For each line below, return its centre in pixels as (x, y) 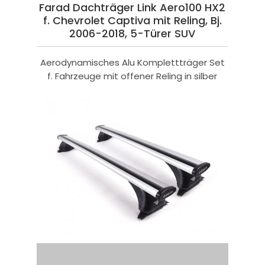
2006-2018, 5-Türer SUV (132, 34)
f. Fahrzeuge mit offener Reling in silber (132, 76)
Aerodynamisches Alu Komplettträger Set (132, 63)
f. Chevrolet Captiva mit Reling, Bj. (132, 21)
